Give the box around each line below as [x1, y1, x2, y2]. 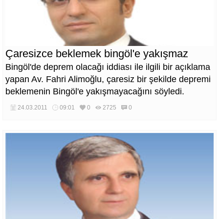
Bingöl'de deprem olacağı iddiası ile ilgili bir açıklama [5, 62, 210, 72]
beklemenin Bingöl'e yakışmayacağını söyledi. [5, 87, 184, 96]
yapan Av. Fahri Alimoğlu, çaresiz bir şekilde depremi [5, 74, 211, 84]
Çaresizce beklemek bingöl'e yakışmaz [5, 47, 188, 60]
